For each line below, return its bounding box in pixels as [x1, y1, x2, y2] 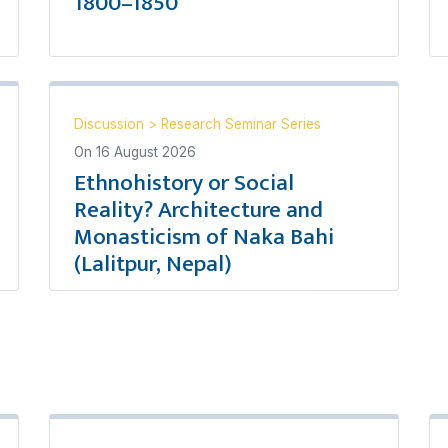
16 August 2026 [96, 143, 196, 160]
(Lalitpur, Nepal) [74, 244, 232, 283]
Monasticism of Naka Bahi [74, 217, 334, 256]
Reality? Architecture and [74, 190, 323, 229]
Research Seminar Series [161, 115, 321, 132]
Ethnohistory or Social [74, 163, 294, 202]
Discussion [74, 115, 148, 132]
